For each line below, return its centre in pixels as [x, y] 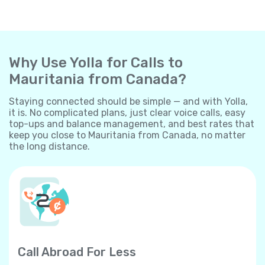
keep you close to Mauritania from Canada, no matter [127, 135]
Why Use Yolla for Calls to [96, 62]
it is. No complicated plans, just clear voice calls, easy [127, 112]
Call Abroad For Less [77, 252]
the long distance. [49, 146]
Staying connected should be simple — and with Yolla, [128, 101]
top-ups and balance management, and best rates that [132, 124]
